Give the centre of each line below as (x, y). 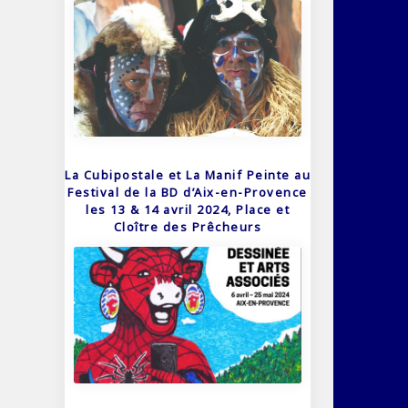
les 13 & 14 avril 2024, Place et (188, 209)
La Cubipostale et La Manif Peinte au (188, 174)
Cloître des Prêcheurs (188, 226)
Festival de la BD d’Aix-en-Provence (188, 192)
